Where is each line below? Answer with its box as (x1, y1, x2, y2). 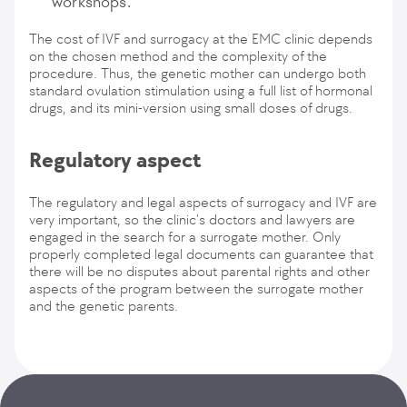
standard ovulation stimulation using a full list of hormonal (29, 82, 372, 99)
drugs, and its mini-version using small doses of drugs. (29, 99, 352, 116)
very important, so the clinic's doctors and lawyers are (29, 211, 355, 228)
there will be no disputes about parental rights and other (29, 263, 370, 280)
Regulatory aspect (29, 147, 202, 173)
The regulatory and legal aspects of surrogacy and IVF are (29, 194, 377, 211)
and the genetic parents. (29, 297, 178, 314)
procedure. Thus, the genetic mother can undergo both (29, 65, 366, 82)
